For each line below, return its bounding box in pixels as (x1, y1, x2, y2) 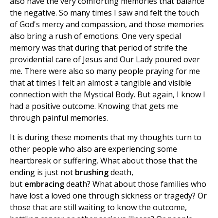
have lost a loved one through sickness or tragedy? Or (10, 190, 207, 201)
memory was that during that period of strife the (10, 42, 187, 54)
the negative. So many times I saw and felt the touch (10, 7, 199, 18)
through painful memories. (10, 112, 110, 124)
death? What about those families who (64, 179, 206, 190)
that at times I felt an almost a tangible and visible (10, 77, 191, 89)
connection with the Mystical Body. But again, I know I (10, 89, 205, 100)
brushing (75, 167, 109, 178)
